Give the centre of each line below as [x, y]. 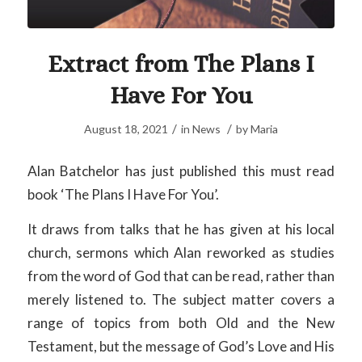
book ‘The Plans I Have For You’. [123, 194]
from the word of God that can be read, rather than [181, 276]
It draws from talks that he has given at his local [181, 229]
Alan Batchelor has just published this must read [181, 170]
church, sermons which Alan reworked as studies [181, 253]
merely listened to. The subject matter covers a [181, 300]
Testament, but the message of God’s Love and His [181, 347]
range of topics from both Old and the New [181, 323]
